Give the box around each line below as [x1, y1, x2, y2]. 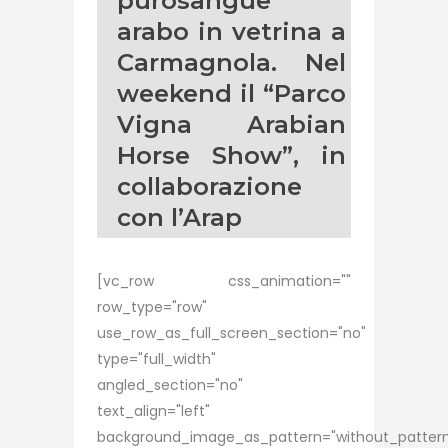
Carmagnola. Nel [117, 48, 346, 77]
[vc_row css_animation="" [97, 271, 351, 291]
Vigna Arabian [117, 110, 346, 139]
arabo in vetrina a [117, 17, 346, 46]
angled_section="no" [97, 375, 243, 395]
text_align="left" [97, 401, 210, 421]
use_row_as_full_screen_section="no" [97, 323, 366, 343]
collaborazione [117, 172, 302, 201]
